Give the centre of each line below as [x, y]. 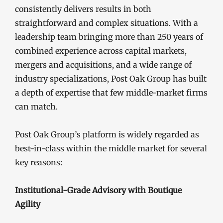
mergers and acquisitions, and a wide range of [103, 64]
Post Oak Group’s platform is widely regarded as [107, 134]
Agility [28, 204]
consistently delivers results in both [83, 9]
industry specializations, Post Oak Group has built [111, 78]
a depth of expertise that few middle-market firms [111, 92]
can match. [36, 106]
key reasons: [39, 162]
